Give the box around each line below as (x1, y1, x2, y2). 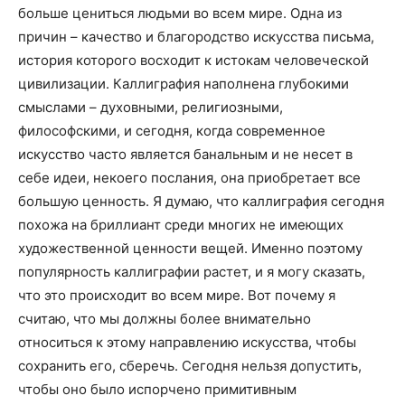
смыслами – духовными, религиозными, (18, 99, 283, 117)
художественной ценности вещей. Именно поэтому (18, 240, 363, 258)
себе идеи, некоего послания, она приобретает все (18, 169, 361, 187)
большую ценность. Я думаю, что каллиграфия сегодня (18, 193, 384, 211)
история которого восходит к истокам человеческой (18, 52, 369, 70)
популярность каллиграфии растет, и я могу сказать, (18, 263, 365, 281)
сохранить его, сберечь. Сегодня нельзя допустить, (18, 357, 362, 375)
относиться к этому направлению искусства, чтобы (18, 334, 356, 352)
